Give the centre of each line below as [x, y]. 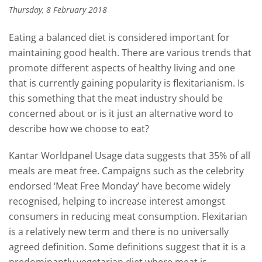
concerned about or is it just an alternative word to [121, 113]
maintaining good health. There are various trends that [130, 53]
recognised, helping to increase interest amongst [117, 201]
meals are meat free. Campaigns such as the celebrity [126, 171]
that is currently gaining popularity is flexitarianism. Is [127, 83]
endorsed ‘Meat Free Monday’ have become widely [120, 186]
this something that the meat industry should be [116, 98]
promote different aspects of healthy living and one [122, 68]
